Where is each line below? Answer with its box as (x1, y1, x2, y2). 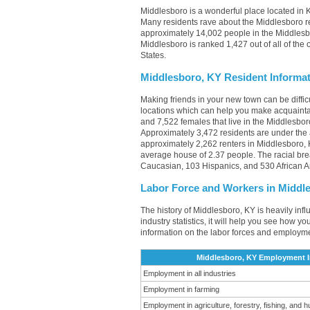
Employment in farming (143, 285, 219, 293)
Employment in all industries (143, 269, 236, 277)
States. (140, 51, 166, 60)
